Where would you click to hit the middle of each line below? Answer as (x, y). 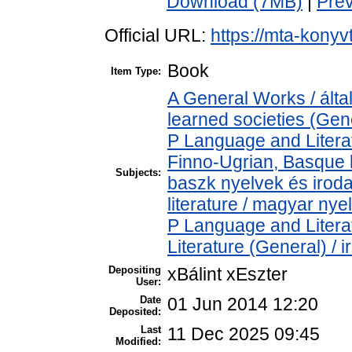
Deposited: (135, 312)
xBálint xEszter (227, 275)
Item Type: (136, 71)
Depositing (135, 270)
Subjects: (138, 173)
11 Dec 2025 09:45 (244, 334)
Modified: (138, 342)
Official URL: (158, 36)
